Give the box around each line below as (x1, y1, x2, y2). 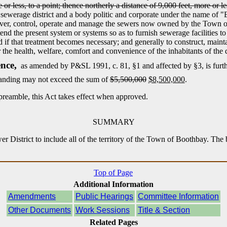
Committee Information (138, 192, 219, 201)
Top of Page (94, 168, 133, 177)
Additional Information (73, 180, 154, 188)
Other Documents (8, 206, 71, 214)
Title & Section (138, 206, 190, 214)
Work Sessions (75, 206, 130, 214)
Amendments (8, 192, 56, 201)
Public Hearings (75, 192, 133, 201)
